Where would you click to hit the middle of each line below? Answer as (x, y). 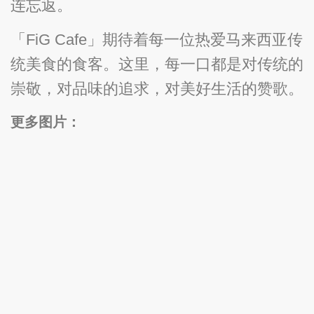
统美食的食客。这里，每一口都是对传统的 (157, 64)
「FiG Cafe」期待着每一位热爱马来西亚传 (157, 40)
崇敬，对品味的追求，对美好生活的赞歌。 (157, 89)
